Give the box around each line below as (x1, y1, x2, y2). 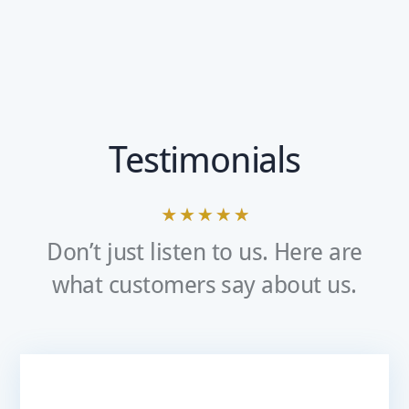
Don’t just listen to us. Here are (47, 237, 362, 267)
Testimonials (109, 139, 300, 183)
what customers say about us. (52, 270, 357, 299)
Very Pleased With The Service (97, 383, 312, 403)
